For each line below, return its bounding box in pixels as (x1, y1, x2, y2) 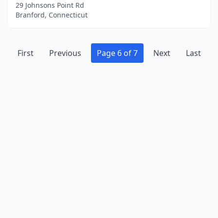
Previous (49, 48, 81, 58)
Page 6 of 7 (96, 48, 138, 58)
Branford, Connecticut (16, 10, 88, 19)
